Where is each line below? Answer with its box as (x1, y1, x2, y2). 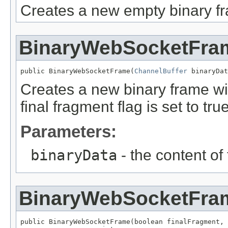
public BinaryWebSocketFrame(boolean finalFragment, (20, 217, 224, 225)
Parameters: (20, 122, 117, 141)
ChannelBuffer (134, 67, 187, 75)
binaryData (31, 146, 117, 164)
